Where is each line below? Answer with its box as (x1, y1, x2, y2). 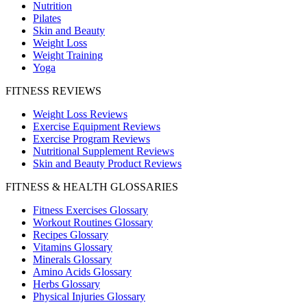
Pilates (33, 12, 61, 25)
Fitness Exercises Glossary (33, 204, 148, 217)
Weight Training (33, 49, 103, 62)
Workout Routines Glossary (33, 217, 153, 229)
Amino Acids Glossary (33, 266, 132, 278)
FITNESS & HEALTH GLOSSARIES (5, 181, 178, 193)
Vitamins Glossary (33, 241, 112, 254)
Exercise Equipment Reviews (33, 121, 160, 133)
